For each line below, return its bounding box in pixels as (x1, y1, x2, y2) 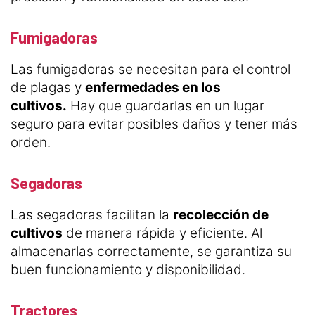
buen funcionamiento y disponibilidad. (11, 261, 245, 278)
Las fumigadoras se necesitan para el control (11, 60, 290, 77)
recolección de (173, 206, 269, 223)
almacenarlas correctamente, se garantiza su (11, 243, 292, 259)
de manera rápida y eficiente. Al (63, 224, 262, 241)
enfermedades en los (85, 79, 221, 96)
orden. (11, 134, 54, 150)
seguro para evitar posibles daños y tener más (11, 115, 297, 132)
